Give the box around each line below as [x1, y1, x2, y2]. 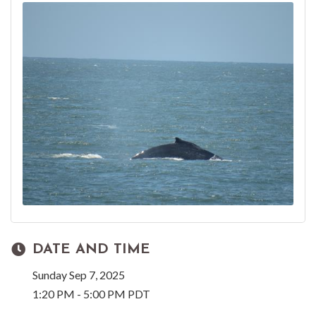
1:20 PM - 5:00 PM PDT [32, 287, 150, 301]
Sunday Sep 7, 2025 [32, 268, 125, 282]
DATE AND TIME [32, 243, 150, 257]
